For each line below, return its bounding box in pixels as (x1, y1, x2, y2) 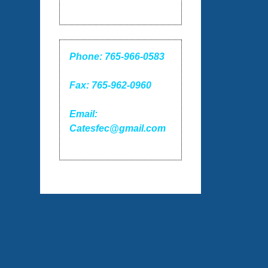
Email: (69, 109, 98, 120)
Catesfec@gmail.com (69, 123, 166, 134)
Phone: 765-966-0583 (69, 51, 165, 62)
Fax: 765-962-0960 (69, 80, 152, 91)
